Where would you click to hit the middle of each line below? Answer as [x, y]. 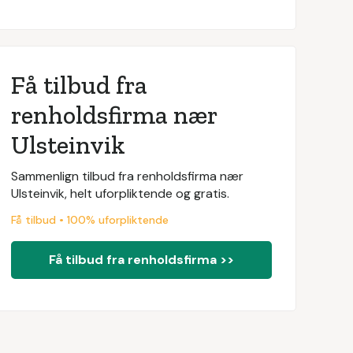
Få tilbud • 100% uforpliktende [89, 220]
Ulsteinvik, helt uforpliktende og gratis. [120, 193]
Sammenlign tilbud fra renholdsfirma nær [127, 176]
